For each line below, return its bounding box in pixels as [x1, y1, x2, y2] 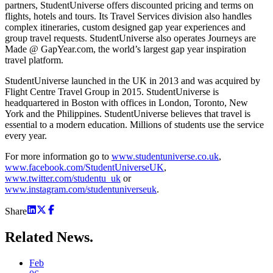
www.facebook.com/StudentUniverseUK [5, 161, 164, 172]
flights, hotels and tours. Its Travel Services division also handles [5, 10, 252, 21]
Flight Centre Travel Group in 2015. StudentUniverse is [5, 86, 219, 97]
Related [5, 229, 57, 245]
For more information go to [5, 151, 112, 161]
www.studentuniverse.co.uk [112, 151, 219, 161]
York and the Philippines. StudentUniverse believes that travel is [5, 108, 250, 119]
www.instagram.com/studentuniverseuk [5, 183, 157, 194]
